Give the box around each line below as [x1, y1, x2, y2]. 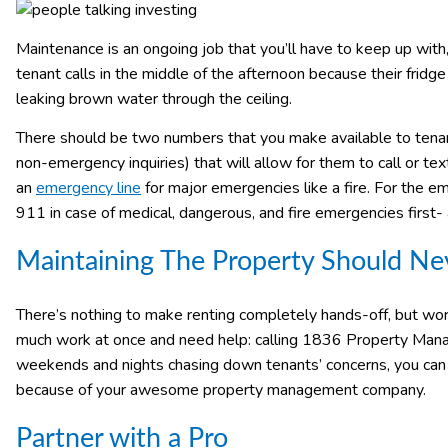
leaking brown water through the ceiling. [16, 87, 292, 110]
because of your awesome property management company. [16, 379, 430, 402]
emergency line [36, 177, 141, 200]
